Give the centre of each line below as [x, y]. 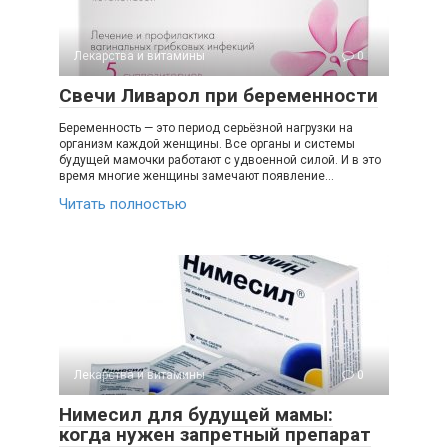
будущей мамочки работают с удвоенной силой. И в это [220, 160]
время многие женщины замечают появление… [196, 176]
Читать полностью [123, 204]
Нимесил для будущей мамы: [196, 415]
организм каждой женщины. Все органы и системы [207, 144]
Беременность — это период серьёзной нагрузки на [206, 128]
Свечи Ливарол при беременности [218, 96]
